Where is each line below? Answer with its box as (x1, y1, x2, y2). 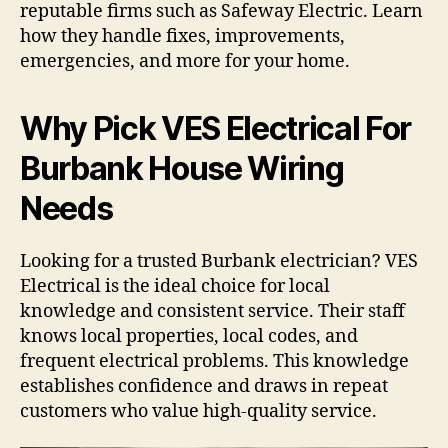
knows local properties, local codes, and (20, 325, 358, 349)
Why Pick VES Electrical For (20, 109, 412, 149)
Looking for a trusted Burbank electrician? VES (20, 250, 418, 274)
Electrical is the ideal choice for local (20, 275, 330, 299)
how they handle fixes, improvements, (20, 25, 345, 49)
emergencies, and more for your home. (20, 50, 350, 74)
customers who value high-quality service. (20, 400, 377, 424)
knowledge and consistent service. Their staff (20, 300, 405, 324)
